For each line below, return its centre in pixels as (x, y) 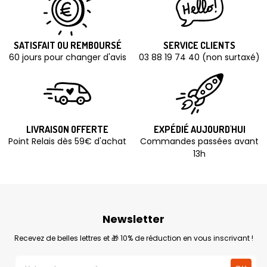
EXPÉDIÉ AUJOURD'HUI (199, 130)
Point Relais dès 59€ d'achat (68, 142)
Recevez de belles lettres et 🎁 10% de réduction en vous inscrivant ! (133, 238)
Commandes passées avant (200, 142)
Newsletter (133, 219)
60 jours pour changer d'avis (67, 58)
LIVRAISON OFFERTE (68, 130)
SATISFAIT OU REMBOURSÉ (67, 46)
